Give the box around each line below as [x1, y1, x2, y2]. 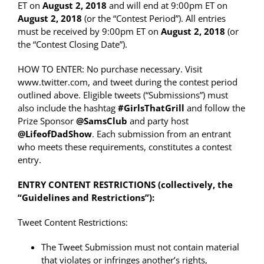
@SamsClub [76, 115, 127, 127]
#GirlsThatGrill [118, 102, 184, 114]
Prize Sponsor [18, 115, 76, 127]
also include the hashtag [18, 102, 118, 114]
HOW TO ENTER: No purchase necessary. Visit [18, 63, 202, 75]
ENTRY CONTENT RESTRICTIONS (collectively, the [18, 179, 233, 191]
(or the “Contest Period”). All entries [82, 12, 226, 25]
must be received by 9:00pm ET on [18, 25, 161, 38]
